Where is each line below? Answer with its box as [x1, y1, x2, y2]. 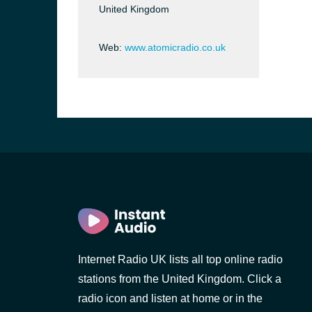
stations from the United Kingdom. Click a [78, 273, 281, 285]
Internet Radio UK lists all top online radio [78, 253, 283, 265]
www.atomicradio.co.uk [125, 42, 226, 53]
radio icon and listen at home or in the [78, 292, 263, 304]
